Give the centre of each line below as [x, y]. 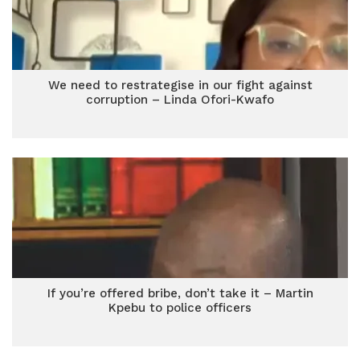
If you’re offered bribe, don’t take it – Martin [180, 293]
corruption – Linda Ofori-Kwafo [180, 100]
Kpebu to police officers [180, 308]
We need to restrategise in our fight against [180, 85]
